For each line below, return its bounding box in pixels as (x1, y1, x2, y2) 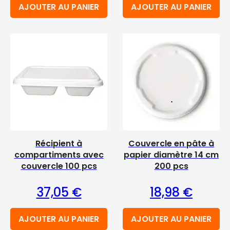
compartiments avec (14, 149, 104, 161)
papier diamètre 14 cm (124, 149, 219, 161)
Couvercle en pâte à (128, 138, 214, 149)
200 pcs (154, 160, 188, 172)
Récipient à (35, 138, 82, 149)
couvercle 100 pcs (21, 160, 97, 172)
